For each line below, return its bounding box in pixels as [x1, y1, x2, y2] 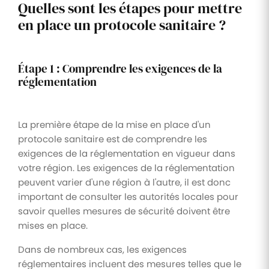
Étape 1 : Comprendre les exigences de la [18, 61, 222, 76]
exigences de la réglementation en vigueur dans [18, 147, 235, 160]
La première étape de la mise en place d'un [18, 118, 211, 131]
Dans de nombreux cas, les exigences [18, 243, 187, 256]
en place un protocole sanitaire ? [18, 14, 226, 35]
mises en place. [18, 219, 88, 232]
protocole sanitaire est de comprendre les [18, 132, 207, 145]
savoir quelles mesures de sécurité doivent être [18, 204, 230, 217]
